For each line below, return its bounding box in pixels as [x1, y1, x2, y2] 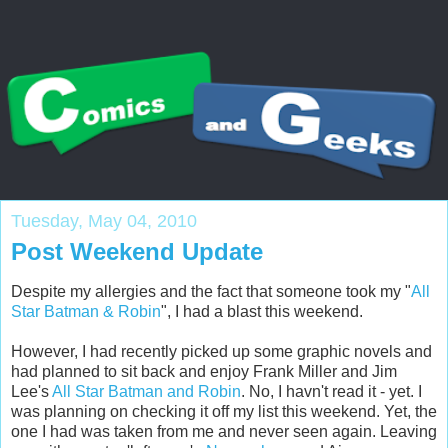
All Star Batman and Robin [52, 382, 241, 400]
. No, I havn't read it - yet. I [241, 382, 422, 400]
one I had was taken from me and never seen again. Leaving [11, 422, 437, 440]
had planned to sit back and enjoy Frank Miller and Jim [11, 362, 397, 380]
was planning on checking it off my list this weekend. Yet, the [11, 402, 437, 420]
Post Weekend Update [11, 238, 263, 266]
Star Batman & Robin [11, 302, 161, 320]
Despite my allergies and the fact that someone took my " [11, 282, 411, 300]
